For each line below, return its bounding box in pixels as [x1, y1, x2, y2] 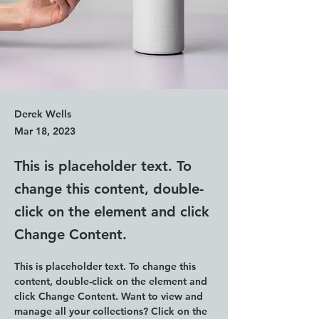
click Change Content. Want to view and [14, 289, 206, 303]
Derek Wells [14, 107, 71, 120]
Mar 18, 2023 [14, 124, 75, 137]
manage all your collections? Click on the [14, 304, 210, 318]
